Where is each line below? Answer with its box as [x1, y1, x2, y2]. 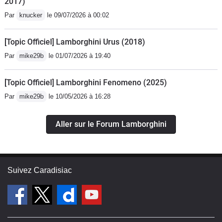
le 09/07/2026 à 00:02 [45, 11, 109, 19]
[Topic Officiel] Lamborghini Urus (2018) [4, 37, 145, 47]
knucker [19, 11, 42, 19]
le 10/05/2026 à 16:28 [47, 92, 111, 100]
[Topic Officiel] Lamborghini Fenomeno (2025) [4, 77, 167, 87]
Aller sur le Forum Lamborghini [55, 119, 166, 129]
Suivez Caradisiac [7, 166, 72, 174]
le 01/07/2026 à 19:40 [47, 52, 111, 59]
